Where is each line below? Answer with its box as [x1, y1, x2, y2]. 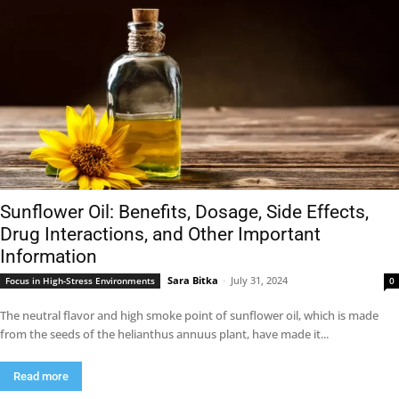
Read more [13, 370, 69, 383]
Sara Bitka [167, 273, 218, 287]
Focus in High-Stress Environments [5, 274, 155, 287]
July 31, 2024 [231, 273, 288, 287]
